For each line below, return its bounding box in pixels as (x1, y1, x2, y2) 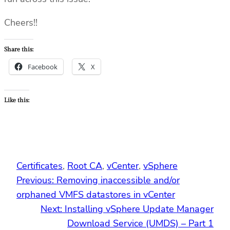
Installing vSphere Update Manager (65, 203, 214, 216)
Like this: (4, 97, 29, 104)
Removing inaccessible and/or (56, 174, 180, 187)
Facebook (28, 62, 57, 72)
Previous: (16, 174, 54, 187)
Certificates (16, 160, 63, 172)
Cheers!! (4, 16, 37, 29)
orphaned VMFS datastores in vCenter (16, 188, 175, 201)
